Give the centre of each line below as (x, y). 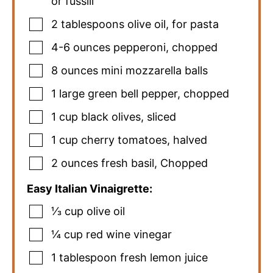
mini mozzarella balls (154, 70)
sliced (161, 116)
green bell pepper (133, 93)
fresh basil (128, 163)
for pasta (195, 24)
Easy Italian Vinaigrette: (90, 188)
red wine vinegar (129, 234)
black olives (111, 116)
